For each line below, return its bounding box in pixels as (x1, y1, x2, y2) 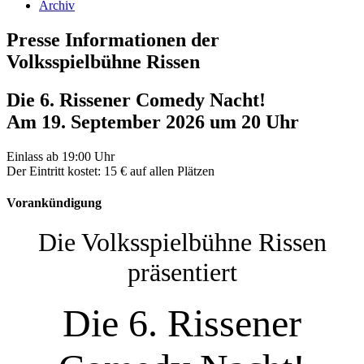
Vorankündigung (6, 195, 102, 210)
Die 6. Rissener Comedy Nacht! (6, 89, 266, 110)
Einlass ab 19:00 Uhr (6, 149, 115, 163)
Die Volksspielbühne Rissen (37, 227, 327, 258)
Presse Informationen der (6, 28, 219, 50)
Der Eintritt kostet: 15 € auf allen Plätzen (6, 163, 214, 178)
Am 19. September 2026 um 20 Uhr (6, 110, 299, 132)
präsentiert (127, 258, 237, 288)
